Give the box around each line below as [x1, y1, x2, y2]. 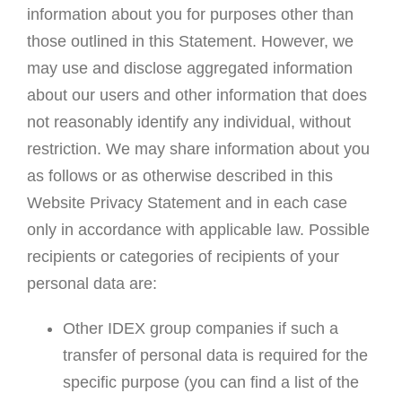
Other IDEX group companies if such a [62, 319, 338, 338]
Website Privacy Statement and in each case [26, 194, 347, 213]
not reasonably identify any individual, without [26, 113, 351, 132]
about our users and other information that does [26, 86, 367, 105]
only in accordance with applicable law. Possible [26, 221, 370, 240]
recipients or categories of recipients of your [26, 248, 339, 267]
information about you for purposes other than [26, 5, 354, 24]
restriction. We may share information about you [26, 140, 370, 159]
